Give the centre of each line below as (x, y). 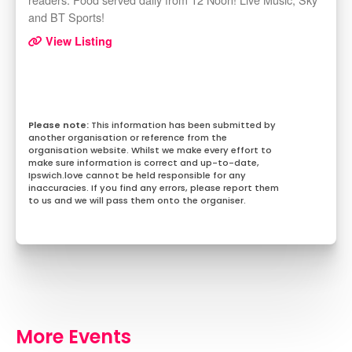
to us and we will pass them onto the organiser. (137, 201)
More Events (73, 337)
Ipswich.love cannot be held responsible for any (137, 176)
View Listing (77, 41)
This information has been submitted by (183, 125)
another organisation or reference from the (128, 138)
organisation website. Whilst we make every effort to (150, 150)
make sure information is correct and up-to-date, (144, 163)
